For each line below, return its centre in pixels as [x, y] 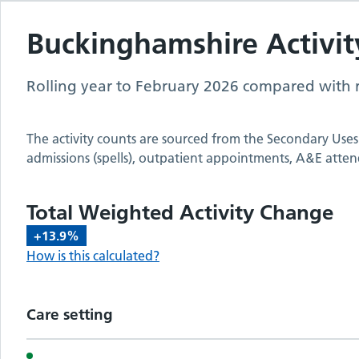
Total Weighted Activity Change [180, 213]
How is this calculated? [93, 256]
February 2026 [187, 87]
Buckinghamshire [146, 43]
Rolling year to [79, 87]
